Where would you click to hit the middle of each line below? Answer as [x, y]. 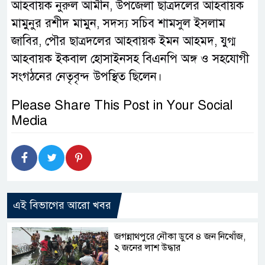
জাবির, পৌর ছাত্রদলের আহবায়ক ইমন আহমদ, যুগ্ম [124, 41]
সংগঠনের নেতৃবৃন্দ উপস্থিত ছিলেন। [87, 76]
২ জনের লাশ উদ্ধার [148, 248]
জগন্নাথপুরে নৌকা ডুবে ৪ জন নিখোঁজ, [180, 236]
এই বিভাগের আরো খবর [62, 205]
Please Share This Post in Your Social [122, 105]
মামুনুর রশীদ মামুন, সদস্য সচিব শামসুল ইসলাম [118, 23]
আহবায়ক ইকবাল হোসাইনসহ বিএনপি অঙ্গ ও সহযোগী [130, 59]
